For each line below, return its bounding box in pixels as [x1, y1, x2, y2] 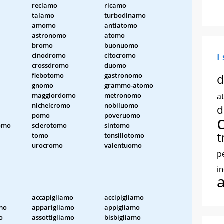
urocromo [32, 140, 63, 150]
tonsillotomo [104, 130, 144, 140]
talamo [32, 10, 54, 20]
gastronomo [104, 70, 142, 80]
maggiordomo [32, 90, 76, 100]
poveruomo [104, 110, 140, 120]
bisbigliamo [104, 212, 141, 222]
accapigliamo [32, 192, 73, 202]
